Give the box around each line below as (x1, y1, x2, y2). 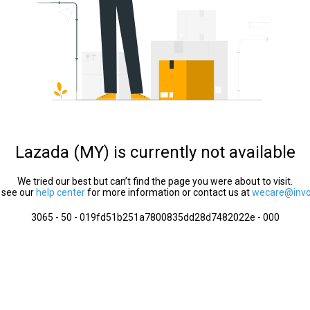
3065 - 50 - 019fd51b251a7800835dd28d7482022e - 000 (30, 212, 280, 223)
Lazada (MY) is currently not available (15, 143, 295, 162)
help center (36, 187, 85, 198)
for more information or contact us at (85, 187, 252, 198)
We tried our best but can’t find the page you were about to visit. (17, 176, 293, 187)
